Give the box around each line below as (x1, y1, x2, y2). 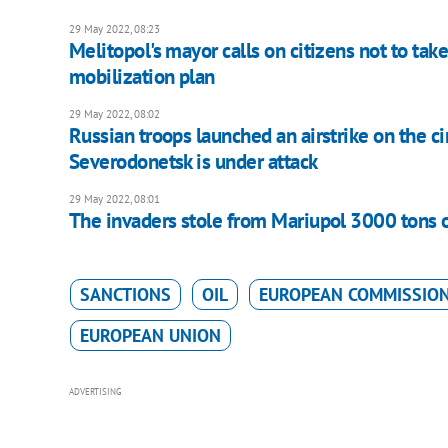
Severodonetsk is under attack (68, 148, 318, 176)
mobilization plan (68, 63, 215, 91)
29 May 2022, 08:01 (68, 192, 160, 207)
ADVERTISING (68, 386, 122, 398)
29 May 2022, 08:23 (68, 22, 160, 37)
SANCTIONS (79, 283, 171, 307)
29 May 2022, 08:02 (68, 107, 160, 122)
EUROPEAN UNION (79, 324, 221, 348)
